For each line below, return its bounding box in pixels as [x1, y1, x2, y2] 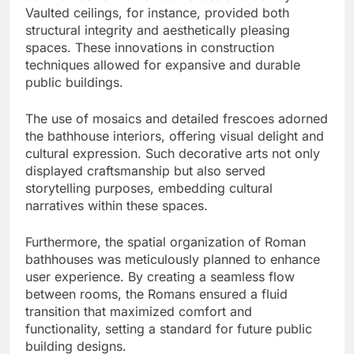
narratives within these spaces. [25, 198, 208, 214]
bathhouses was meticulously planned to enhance [25, 251, 320, 268]
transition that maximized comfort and [25, 303, 252, 320]
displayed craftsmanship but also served [25, 163, 265, 179]
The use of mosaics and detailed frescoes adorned [25, 111, 328, 127]
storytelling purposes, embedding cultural [25, 180, 273, 197]
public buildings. [25, 74, 123, 91]
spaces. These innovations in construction [25, 40, 274, 56]
